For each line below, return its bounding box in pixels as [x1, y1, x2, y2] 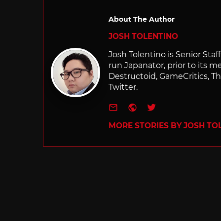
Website [137, 100, 177, 112]
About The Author [109, 14, 175, 24]
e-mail [118, 100, 148, 112]
